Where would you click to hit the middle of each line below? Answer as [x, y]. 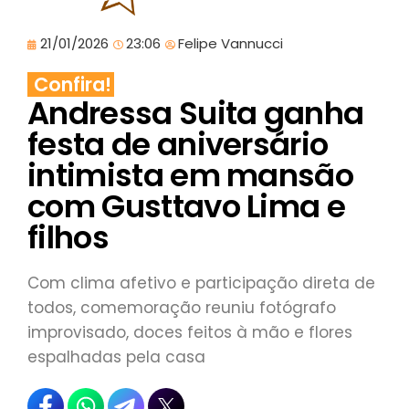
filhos [68, 238]
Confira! [73, 85]
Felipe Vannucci [231, 44]
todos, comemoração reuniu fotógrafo [182, 308]
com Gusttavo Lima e [187, 207]
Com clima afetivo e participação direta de [201, 283]
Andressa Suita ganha [196, 114]
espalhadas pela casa [116, 357]
